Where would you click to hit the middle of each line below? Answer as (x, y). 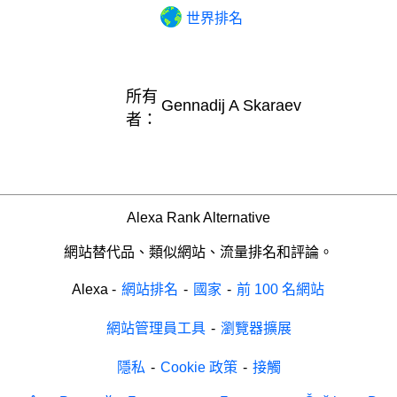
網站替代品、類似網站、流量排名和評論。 (198, 252)
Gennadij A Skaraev (231, 105)
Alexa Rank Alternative (198, 217)
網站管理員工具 (156, 328)
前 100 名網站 (280, 289)
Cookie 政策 (198, 367)
